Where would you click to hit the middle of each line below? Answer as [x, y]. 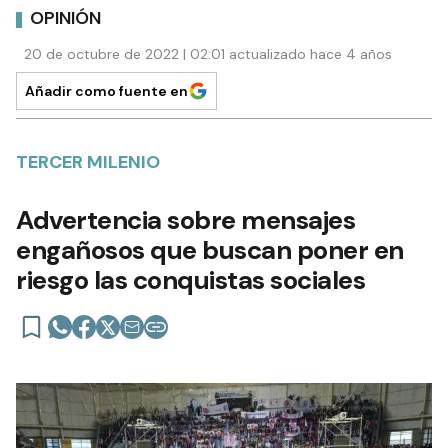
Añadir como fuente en [106, 90]
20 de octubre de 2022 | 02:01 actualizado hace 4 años [208, 53]
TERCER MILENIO [88, 161]
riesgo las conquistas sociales [190, 279]
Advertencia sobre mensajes [185, 219]
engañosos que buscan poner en [210, 249]
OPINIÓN [65, 18]
